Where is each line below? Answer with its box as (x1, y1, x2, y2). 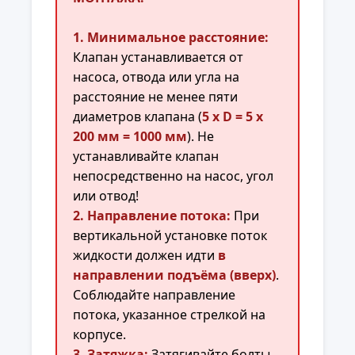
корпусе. (73, 326, 126, 344)
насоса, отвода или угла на (73, 68, 239, 86)
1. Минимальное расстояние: (73, 29, 269, 47)
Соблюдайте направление (73, 286, 235, 304)
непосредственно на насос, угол (73, 167, 273, 185)
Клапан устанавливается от (73, 48, 243, 67)
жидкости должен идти (73, 246, 218, 265)
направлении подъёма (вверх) (73, 266, 276, 284)
